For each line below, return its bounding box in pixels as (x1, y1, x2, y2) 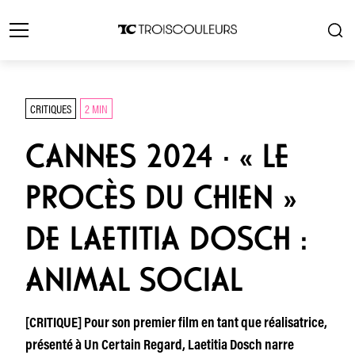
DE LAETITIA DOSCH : (25, 219, 307, 258)
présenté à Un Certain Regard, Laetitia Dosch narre (25, 339, 294, 353)
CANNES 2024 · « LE (25, 136, 289, 176)
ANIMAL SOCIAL (25, 260, 242, 300)
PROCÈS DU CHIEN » (25, 177, 296, 217)
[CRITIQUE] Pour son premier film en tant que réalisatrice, (25, 317, 327, 331)
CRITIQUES (30, 100, 71, 116)
